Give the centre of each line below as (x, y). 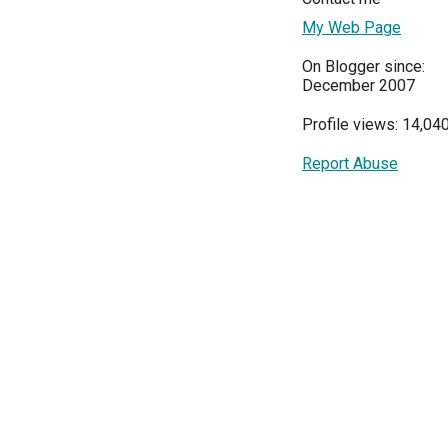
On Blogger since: (363, 67)
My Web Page (351, 28)
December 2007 (358, 86)
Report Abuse (350, 164)
